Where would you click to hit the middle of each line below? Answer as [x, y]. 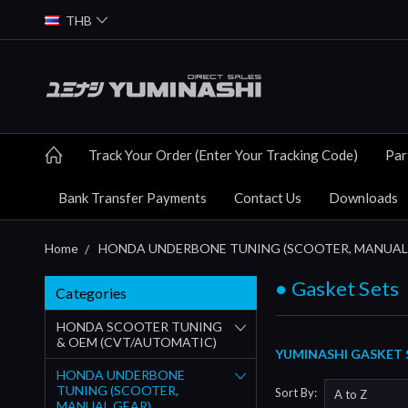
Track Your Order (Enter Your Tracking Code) [223, 154]
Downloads [363, 197]
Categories [92, 292]
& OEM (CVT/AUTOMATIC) [137, 342]
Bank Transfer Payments [133, 197]
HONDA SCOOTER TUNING [139, 326]
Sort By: [296, 393]
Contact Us [268, 197]
